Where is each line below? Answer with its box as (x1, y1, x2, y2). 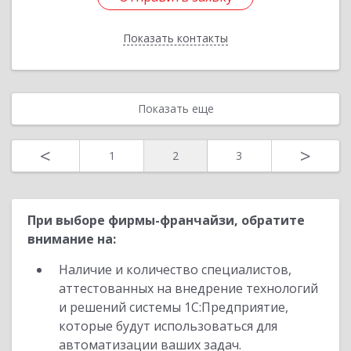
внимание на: (27, 230, 116, 248)
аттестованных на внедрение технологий (59, 280, 318, 297)
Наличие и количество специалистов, (59, 261, 291, 278)
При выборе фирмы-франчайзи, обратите (27, 212, 305, 229)
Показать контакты (123, 31, 228, 45)
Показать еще (137, 101, 214, 116)
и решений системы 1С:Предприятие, (59, 299, 288, 316)
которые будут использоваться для (59, 317, 277, 335)
